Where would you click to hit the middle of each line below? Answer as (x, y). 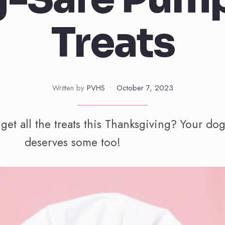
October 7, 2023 (145, 88)
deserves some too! (72, 142)
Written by (69, 88)
